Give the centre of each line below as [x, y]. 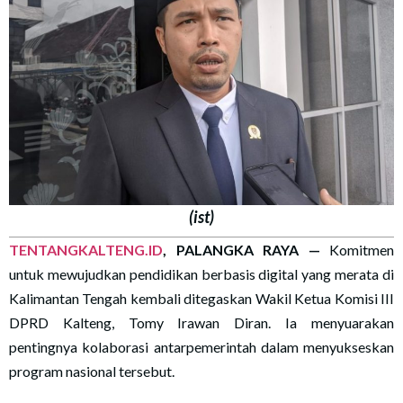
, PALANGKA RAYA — [242, 250]
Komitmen [357, 250]
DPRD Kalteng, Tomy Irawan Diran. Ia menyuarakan [201, 323]
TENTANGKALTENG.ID [86, 250]
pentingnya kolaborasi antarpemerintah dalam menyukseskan [201, 347]
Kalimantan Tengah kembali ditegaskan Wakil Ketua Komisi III [201, 299]
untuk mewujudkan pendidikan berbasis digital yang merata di [201, 274]
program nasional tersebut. [92, 372]
